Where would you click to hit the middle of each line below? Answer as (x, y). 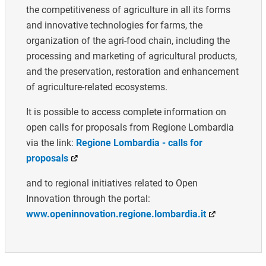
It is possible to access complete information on (126, 112)
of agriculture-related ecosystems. (96, 87)
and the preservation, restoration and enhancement (132, 72)
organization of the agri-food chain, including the (128, 41)
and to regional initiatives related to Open (112, 183)
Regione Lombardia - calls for (139, 143)
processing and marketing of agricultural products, (131, 56)
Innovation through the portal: (88, 199)
